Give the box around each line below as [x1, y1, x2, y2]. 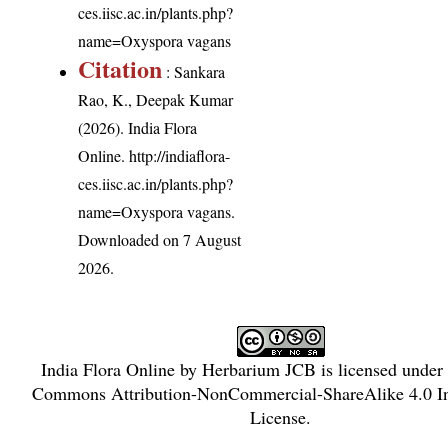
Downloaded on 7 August [78, 229, 242, 251]
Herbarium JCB [201, 357, 316, 382]
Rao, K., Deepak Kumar [78, 89, 234, 111]
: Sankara [162, 61, 226, 83]
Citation [78, 51, 163, 87]
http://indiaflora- [129, 145, 231, 167]
